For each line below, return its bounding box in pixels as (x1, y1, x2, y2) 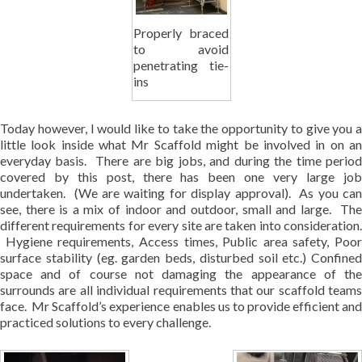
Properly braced (133, 24, 229, 40)
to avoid (133, 40, 229, 57)
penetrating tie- (133, 57, 229, 73)
